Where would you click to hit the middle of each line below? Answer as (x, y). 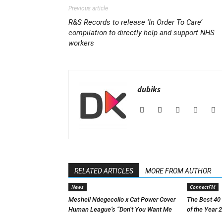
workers (81, 43)
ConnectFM (203, 187)
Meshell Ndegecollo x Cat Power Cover (122, 199)
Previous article (88, 8)
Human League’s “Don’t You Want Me (120, 209)
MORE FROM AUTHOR (178, 171)
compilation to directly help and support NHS (141, 33)
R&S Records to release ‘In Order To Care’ (135, 22)
